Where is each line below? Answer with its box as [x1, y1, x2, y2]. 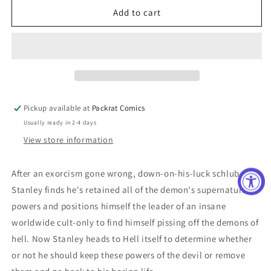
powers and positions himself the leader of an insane [11, 200, 226, 212]
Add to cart [113, 6, 161, 18]
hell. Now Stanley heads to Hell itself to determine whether [11, 233, 252, 245]
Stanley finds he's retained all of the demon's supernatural [11, 184, 250, 196]
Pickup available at [24, 103, 93, 114]
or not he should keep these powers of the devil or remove [11, 249, 246, 261]
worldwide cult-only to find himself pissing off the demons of [11, 217, 259, 229]
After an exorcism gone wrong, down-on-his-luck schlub [11, 168, 240, 180]
